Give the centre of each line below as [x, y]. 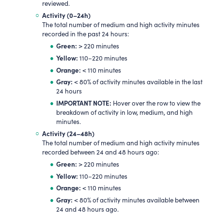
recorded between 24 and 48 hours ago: [101, 152]
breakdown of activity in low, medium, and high [124, 113]
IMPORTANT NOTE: [84, 103]
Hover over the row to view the [156, 103]
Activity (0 [57, 15]
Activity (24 [59, 133]
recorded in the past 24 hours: [85, 34]
